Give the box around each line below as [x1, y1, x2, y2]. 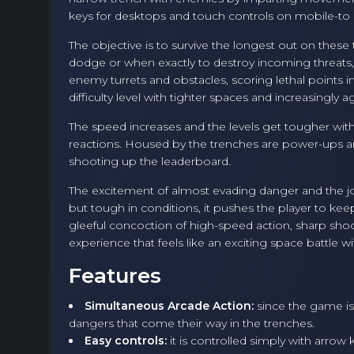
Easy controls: [85, 333, 167, 348]
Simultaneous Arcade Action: [85, 299, 254, 314]
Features [69, 263, 161, 289]
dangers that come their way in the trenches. [69, 316, 314, 331]
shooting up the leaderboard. [69, 154, 231, 169]
